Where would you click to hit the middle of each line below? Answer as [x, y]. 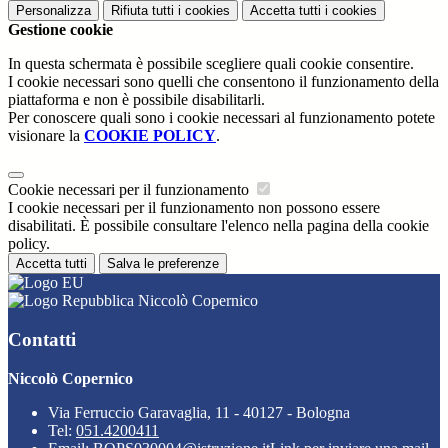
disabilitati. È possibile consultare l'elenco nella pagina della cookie [218, 226]
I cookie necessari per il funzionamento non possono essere [194, 208]
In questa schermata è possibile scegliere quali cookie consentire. [211, 64]
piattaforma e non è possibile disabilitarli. [136, 100]
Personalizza [53, 11]
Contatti [42, 339]
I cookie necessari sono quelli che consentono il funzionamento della [223, 82]
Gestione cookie [60, 30]
